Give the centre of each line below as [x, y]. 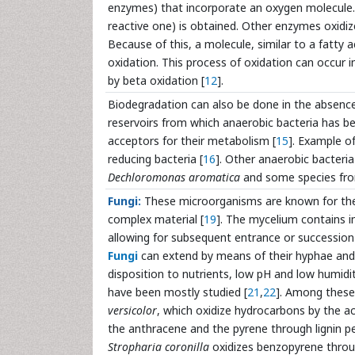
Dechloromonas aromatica [174, 177]
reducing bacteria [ [155, 159]
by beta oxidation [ [156, 80]
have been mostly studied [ [177, 292]
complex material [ [156, 219]
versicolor [132, 310]
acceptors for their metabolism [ [192, 141]
